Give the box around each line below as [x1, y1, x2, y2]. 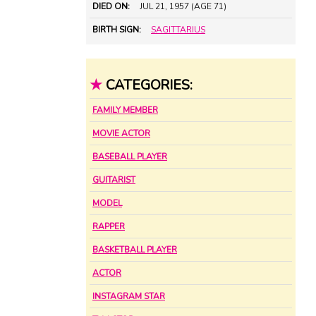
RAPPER [92, 221, 125, 233]
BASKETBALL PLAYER [92, 244, 177, 256]
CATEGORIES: [105, 75, 193, 95]
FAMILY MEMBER [92, 104, 158, 116]
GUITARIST [92, 174, 135, 186]
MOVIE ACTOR [92, 128, 150, 140]
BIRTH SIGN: [92, 24, 141, 36]
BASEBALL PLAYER [92, 151, 167, 163]
